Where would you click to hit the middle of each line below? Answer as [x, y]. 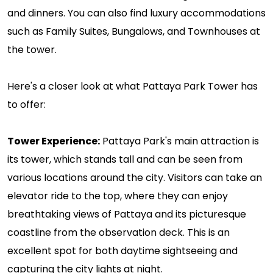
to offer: [27, 104]
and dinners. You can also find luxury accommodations [136, 13]
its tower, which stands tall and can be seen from [125, 159]
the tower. [32, 49]
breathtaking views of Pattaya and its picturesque [127, 214]
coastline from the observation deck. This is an [119, 232]
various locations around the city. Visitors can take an [135, 177]
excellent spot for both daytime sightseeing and [122, 250]
